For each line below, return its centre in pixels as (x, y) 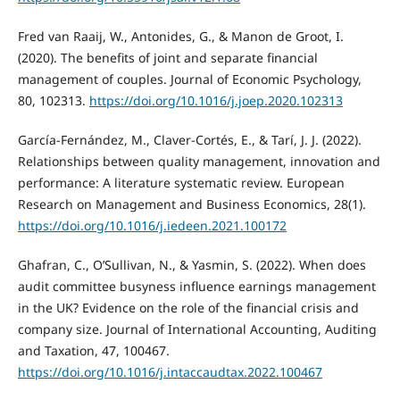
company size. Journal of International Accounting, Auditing (197, 329)
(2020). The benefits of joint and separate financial (167, 57)
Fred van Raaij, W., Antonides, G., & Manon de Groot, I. (180, 36)
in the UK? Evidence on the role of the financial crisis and (188, 307)
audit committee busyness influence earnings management (196, 286)
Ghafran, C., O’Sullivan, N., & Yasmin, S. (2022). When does (192, 264)
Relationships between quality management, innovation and (199, 161)
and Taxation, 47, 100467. (93, 350)
